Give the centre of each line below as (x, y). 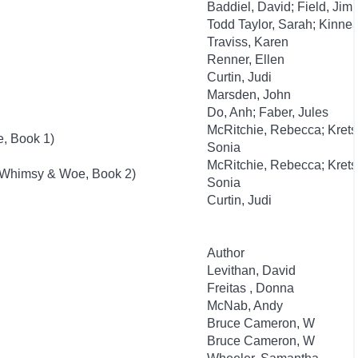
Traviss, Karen (248, 42)
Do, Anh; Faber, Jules (268, 112)
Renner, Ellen (246, 60)
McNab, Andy (245, 306)
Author (226, 253)
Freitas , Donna (251, 288)
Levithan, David (251, 270)
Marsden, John (249, 95)
